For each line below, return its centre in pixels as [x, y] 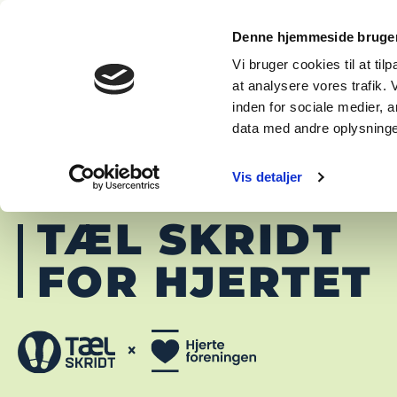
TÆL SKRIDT [190, 239]
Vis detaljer [268, 177]
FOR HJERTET [205, 281]
